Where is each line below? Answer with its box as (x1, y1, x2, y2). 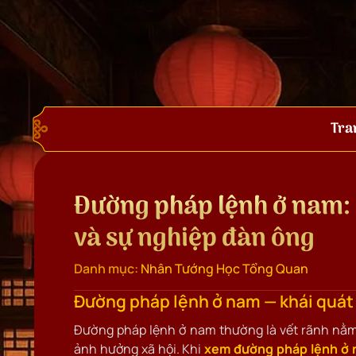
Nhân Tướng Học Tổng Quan (141, 260, 308, 277)
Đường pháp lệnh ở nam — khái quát (74, 290, 354, 312)
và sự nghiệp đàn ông (74, 219, 315, 260)
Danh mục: (74, 260, 138, 277)
